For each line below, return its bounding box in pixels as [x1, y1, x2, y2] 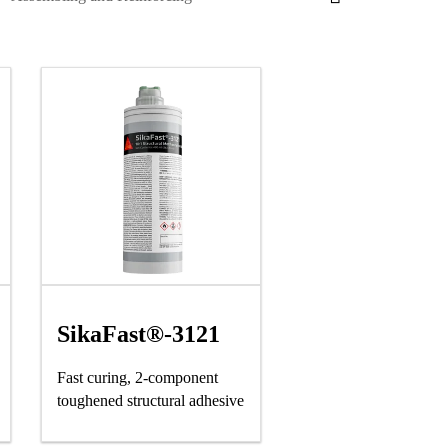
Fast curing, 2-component [57, 369, 218, 386]
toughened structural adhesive [57, 392, 244, 409]
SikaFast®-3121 [57, 321, 220, 347]
